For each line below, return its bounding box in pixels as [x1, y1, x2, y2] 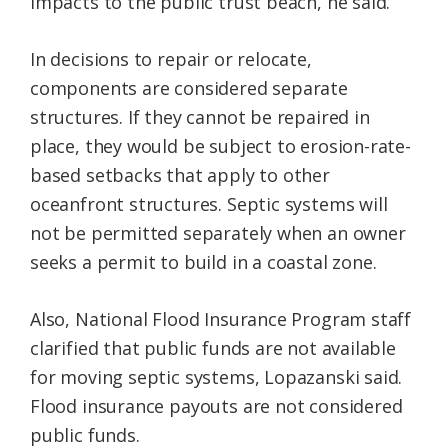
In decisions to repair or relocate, [30, 47, 312, 72]
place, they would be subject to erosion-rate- [30, 134, 411, 159]
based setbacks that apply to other [30, 163, 330, 188]
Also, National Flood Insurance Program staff [30, 307, 412, 332]
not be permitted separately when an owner [30, 221, 406, 246]
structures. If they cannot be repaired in [30, 105, 370, 130]
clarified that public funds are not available [30, 336, 396, 361]
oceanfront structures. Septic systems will [30, 192, 388, 217]
